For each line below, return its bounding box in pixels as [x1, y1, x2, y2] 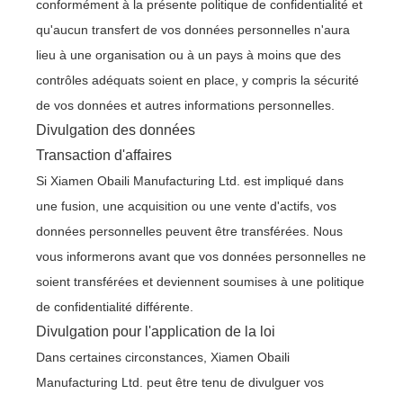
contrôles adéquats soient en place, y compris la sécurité [36, 73, 359, 87]
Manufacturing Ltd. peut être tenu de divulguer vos [36, 375, 324, 390]
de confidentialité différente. [36, 300, 193, 314]
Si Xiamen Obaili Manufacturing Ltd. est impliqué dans [36, 174, 344, 188]
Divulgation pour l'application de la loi [36, 324, 275, 339]
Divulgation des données [36, 122, 195, 138]
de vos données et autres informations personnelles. [36, 98, 335, 112]
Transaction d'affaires [36, 148, 172, 163]
